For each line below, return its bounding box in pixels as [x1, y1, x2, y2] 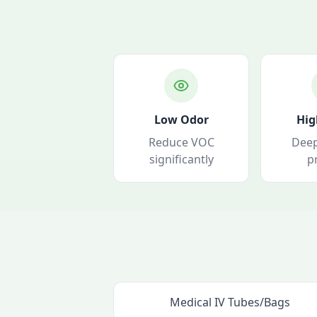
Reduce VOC [148, 134, 214, 150]
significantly [149, 151, 214, 167]
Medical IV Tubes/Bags [170, 294, 291, 310]
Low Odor [154, 112, 209, 127]
